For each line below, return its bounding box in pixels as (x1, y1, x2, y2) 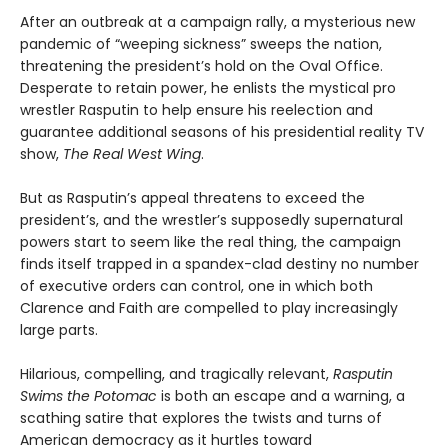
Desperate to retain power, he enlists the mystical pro (20, 78, 396, 99)
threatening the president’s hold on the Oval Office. (20, 56, 383, 77)
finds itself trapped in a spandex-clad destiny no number (20, 254, 419, 275)
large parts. (20, 320, 98, 341)
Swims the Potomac (20, 386, 157, 407)
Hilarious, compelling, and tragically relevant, (20, 364, 333, 385)
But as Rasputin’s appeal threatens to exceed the (20, 188, 365, 209)
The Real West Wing (63, 144, 201, 165)
